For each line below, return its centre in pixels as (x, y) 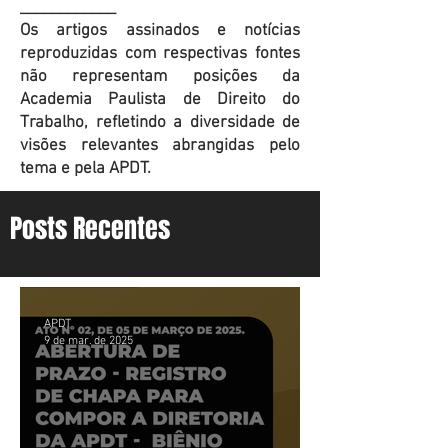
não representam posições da (160, 77)
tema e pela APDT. (85, 169)
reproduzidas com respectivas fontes (160, 54)
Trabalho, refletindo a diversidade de (160, 123)
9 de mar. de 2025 (88, 340)
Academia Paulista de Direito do (160, 100)
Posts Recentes (90, 228)
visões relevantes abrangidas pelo (160, 146)
